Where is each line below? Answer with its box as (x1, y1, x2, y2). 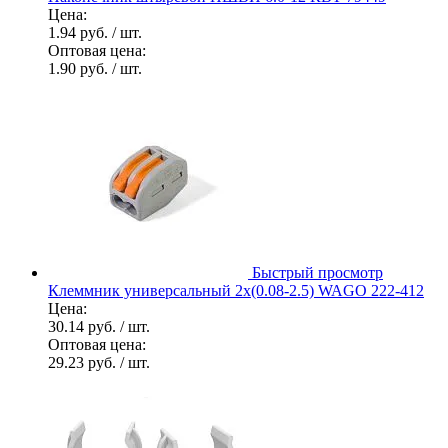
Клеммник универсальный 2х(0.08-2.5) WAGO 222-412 (48, 281, 424, 299)
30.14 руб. (48, 317, 120, 335)
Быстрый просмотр (252, 263, 383, 281)
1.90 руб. (48, 59, 112, 77)
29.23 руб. (48, 353, 120, 371)
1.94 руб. (48, 23, 112, 41)
